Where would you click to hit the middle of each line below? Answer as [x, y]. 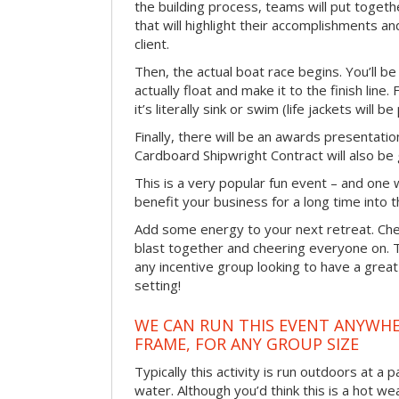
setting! [158, 285]
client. [152, 44]
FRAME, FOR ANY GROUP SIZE [247, 343]
